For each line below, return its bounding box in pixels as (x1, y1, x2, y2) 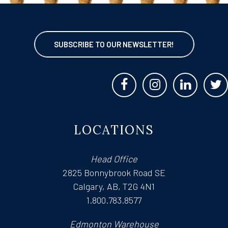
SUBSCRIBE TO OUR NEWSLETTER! (54, 40, 174, 49)
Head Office (91, 153, 137, 165)
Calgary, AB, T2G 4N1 (73, 181, 155, 192)
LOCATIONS (74, 122, 154, 138)
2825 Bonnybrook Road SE (63, 167, 165, 179)
